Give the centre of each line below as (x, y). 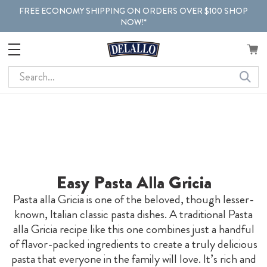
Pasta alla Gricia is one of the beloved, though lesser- (133, 199)
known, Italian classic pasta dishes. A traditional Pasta (133, 214)
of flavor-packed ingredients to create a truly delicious (133, 244)
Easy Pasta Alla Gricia (133, 182)
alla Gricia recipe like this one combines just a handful (133, 229)
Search (22, 74)
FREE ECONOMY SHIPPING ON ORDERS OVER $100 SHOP (133, 10)
